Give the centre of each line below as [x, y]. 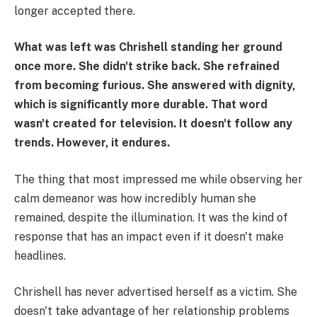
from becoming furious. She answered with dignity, [155, 86]
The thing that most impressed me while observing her [158, 179]
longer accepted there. [75, 11]
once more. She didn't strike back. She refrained [147, 67]
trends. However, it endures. [92, 143]
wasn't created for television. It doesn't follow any [153, 124]
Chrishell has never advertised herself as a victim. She [156, 292]
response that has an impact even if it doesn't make [149, 236]
